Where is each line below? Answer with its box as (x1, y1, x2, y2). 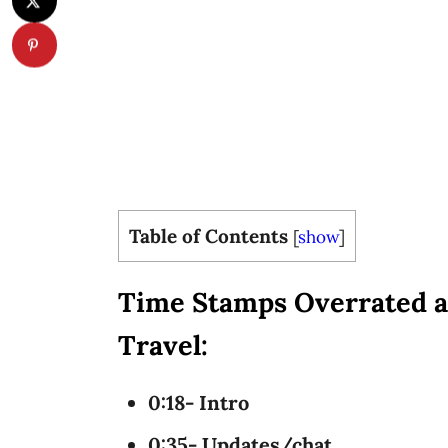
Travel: (118, 328, 208, 362)
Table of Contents (129, 224, 288, 248)
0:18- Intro (148, 390, 249, 415)
